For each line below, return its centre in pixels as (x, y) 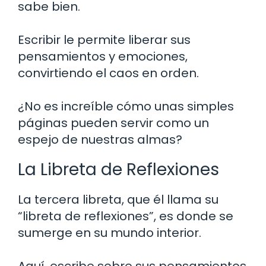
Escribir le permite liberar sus (104, 39)
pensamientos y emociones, (103, 56)
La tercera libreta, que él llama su (118, 199)
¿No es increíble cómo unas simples (126, 106)
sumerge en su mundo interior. (110, 232)
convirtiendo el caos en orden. (108, 73)
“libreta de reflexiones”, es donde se (126, 216)
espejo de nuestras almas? (100, 139)
